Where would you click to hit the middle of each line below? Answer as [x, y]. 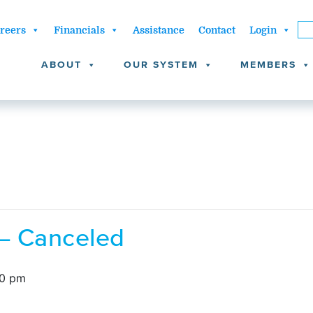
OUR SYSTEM [161, 65]
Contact [217, 30]
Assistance [158, 30]
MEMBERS [268, 65]
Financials [79, 30]
